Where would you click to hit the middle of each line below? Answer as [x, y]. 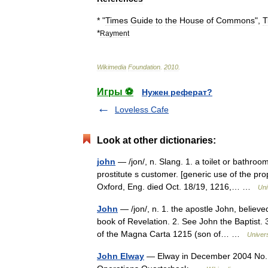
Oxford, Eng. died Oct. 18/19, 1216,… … [177, 187]
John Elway [121, 256]
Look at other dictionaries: [156, 140]
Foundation [144, 67]
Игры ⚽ [115, 92]
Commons [235, 20]
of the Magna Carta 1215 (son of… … [172, 234]
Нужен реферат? [177, 92]
